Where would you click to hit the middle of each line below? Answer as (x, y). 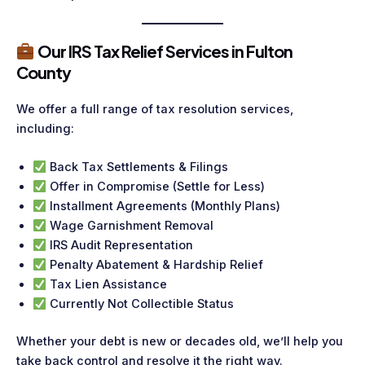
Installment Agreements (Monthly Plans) (163, 207)
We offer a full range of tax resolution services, (155, 110)
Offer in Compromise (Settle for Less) (155, 187)
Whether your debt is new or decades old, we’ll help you (180, 342)
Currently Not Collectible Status (140, 304)
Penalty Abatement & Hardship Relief (154, 265)
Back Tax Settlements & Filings (137, 167)
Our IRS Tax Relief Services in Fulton (163, 51)
